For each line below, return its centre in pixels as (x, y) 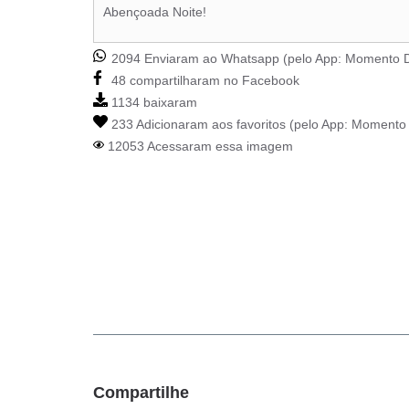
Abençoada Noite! (155, 12)
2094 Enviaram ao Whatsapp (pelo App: (226, 59)
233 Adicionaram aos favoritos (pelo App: (230, 125)
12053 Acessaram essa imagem (199, 147)
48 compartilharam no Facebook (204, 81)
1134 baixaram (152, 103)
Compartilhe (141, 393)
